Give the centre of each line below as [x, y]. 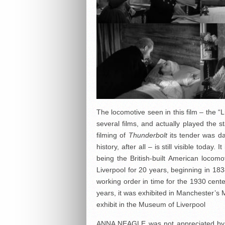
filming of [113, 135]
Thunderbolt [148, 135]
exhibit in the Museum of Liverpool [151, 205]
